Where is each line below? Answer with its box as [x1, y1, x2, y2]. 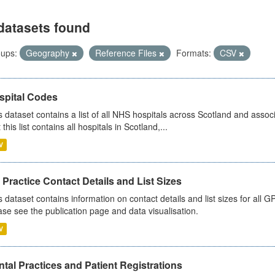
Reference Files [95, 47, 159, 59]
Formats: [176, 47, 211, 59]
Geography [25, 47, 72, 59]
